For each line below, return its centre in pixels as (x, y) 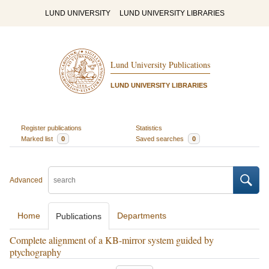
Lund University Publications (160, 65)
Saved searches (161, 138)
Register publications (51, 128)
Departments (142, 216)
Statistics (149, 128)
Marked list (38, 138)
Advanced (26, 180)
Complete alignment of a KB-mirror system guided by (112, 240)
